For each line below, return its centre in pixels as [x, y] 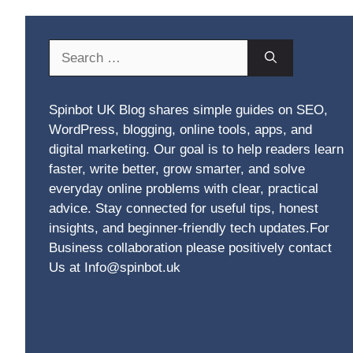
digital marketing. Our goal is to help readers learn [196, 149]
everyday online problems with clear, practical [184, 188]
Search [69, 48]
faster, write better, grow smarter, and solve [177, 169]
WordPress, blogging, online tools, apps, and [180, 129]
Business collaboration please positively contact [190, 247]
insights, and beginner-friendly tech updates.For [189, 228]
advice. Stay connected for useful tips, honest [184, 208]
